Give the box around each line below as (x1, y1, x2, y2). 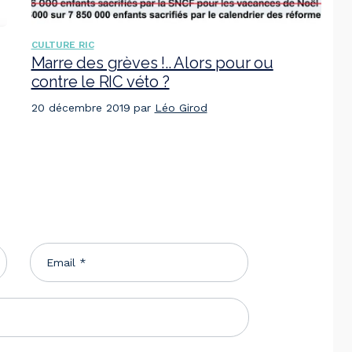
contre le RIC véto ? (31, 71, 170, 91)
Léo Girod (154, 101, 207, 114)
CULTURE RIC (31, 38, 94, 50)
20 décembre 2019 (31, 101, 130, 114)
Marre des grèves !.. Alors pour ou (31, 53, 273, 72)
